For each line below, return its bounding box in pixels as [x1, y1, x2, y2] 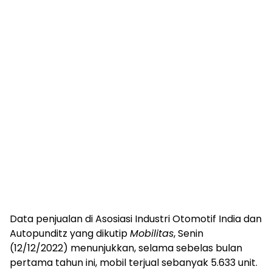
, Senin [174, 226, 203, 241]
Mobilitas [130, 226, 174, 241]
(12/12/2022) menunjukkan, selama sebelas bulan [10, 241, 242, 256]
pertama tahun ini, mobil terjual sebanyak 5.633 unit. [10, 256, 257, 270]
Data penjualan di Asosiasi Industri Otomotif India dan [10, 212, 262, 226]
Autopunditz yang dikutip [10, 226, 130, 241]
